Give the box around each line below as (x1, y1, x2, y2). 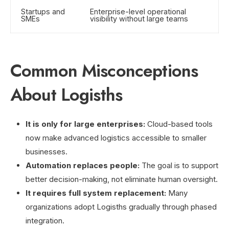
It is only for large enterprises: (26, 119, 145, 129)
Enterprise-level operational (90, 7, 186, 16)
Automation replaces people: (26, 160, 140, 170)
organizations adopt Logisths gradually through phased (26, 201, 217, 212)
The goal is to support (140, 160, 218, 170)
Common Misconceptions (10, 58, 198, 83)
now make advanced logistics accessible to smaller (26, 132, 207, 143)
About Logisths (10, 82, 123, 107)
